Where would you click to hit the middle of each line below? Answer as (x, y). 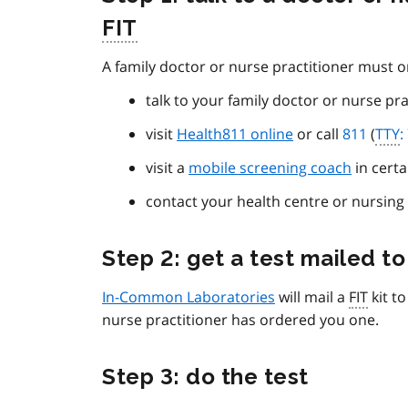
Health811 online (235, 134)
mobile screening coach (270, 168)
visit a (167, 168)
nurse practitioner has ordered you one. (240, 320)
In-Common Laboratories (189, 297)
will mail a (312, 297)
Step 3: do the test (205, 377)
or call (318, 134)
